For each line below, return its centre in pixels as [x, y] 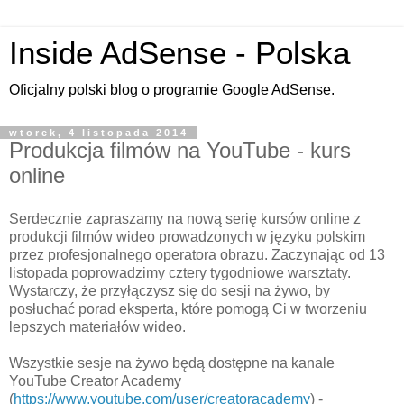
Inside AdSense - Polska [179, 53]
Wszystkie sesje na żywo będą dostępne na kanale [172, 363]
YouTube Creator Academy [95, 381]
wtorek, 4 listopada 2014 [99, 133]
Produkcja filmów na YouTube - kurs [180, 150]
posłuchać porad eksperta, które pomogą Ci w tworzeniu [188, 308]
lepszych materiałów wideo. [97, 326]
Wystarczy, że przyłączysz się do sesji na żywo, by [170, 290]
